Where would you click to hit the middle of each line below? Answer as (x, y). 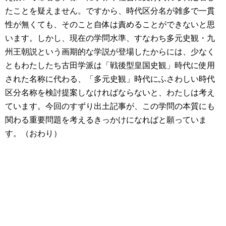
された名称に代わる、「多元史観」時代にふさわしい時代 (110, 79)
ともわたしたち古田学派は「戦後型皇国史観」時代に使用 (110, 66)
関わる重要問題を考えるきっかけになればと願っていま (106, 120)
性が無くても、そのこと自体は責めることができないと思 (110, 25)
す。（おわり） (33, 134)
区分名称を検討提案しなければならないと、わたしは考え (110, 93)
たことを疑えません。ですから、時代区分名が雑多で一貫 (110, 11)
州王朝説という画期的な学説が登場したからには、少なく (110, 52)
